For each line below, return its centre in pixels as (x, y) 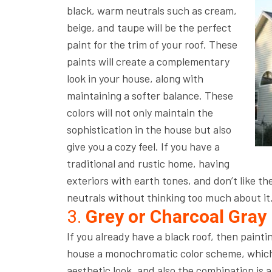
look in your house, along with (135, 78)
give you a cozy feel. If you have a (143, 146)
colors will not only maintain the (140, 112)
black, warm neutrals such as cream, (151, 10)
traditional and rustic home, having (148, 163)
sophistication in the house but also (149, 129)
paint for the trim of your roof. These (152, 44)
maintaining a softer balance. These (150, 95)
